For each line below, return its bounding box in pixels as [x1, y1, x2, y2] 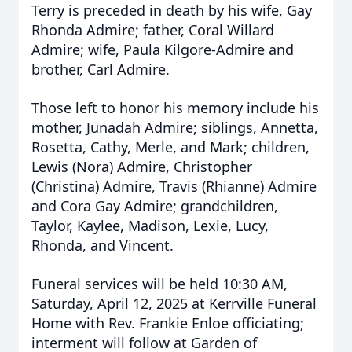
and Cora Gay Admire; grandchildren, [31, 196, 278, 215]
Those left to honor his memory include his [31, 98, 319, 117]
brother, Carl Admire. [31, 60, 170, 79]
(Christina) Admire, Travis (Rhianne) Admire [31, 177, 317, 196]
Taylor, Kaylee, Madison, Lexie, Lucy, [31, 216, 269, 235]
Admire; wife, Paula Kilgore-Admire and [31, 40, 294, 59]
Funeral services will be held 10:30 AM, [31, 274, 288, 293]
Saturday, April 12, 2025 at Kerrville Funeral [31, 294, 317, 313]
